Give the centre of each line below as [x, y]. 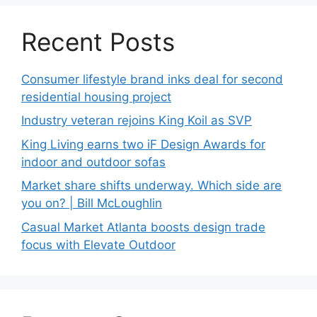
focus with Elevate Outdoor [98, 244]
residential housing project [96, 97]
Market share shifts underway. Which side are [151, 186]
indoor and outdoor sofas [93, 162]
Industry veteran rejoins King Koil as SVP [137, 121]
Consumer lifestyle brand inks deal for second [152, 79]
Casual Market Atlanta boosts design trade [143, 227]
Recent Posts [98, 41]
